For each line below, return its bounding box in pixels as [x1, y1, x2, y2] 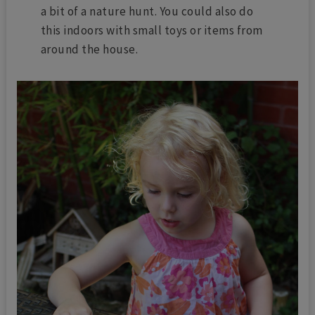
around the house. [40, 41, 141, 58]
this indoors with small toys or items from [40, 22, 263, 39]
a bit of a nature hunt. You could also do [40, 4, 254, 20]
